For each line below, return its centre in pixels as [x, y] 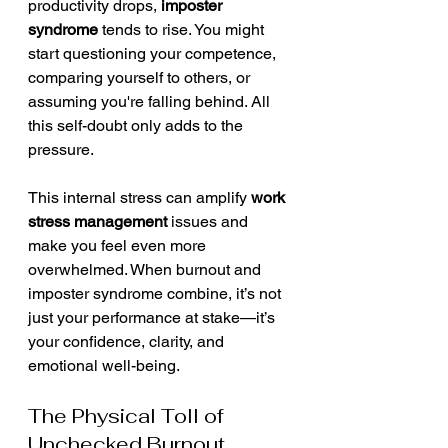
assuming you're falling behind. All [151, 101]
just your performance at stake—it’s [153, 317]
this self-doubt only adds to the [137, 125]
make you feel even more [119, 245]
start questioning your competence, [154, 53]
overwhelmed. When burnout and [146, 269]
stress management [97, 221]
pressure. [61, 149]
